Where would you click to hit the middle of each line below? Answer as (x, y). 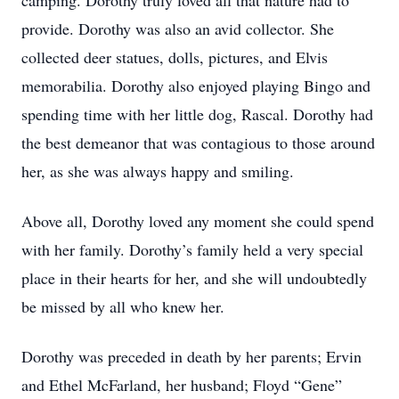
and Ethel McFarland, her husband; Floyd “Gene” (182, 385)
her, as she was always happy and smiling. (158, 171)
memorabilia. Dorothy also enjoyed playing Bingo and (196, 85)
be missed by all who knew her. (123, 306)
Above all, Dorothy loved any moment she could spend (198, 221)
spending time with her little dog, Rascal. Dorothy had (197, 114)
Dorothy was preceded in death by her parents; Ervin (191, 356)
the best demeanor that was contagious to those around (198, 142)
